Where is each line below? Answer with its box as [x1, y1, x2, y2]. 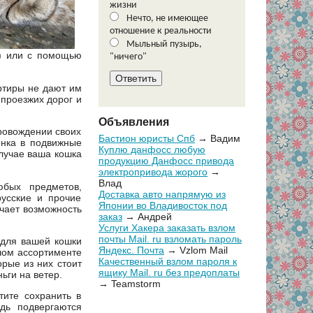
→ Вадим [195, 133, 240, 145]
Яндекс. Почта [99, 245, 164, 256]
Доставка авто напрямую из [99, 189, 226, 201]
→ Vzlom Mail [164, 245, 228, 256]
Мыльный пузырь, [124, 39, 202, 50]
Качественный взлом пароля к [99, 256, 237, 268]
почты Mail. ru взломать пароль [99, 233, 242, 245]
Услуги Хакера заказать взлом [99, 222, 235, 234]
